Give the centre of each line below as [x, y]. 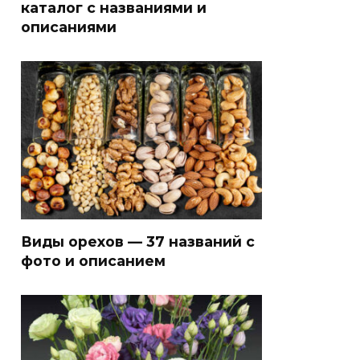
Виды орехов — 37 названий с [138, 242]
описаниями [69, 27]
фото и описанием [93, 261]
